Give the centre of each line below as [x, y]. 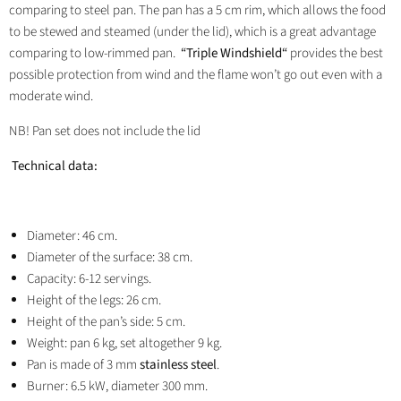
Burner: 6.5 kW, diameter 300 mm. [117, 387]
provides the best [337, 54]
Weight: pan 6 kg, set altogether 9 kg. [124, 344]
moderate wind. [51, 97]
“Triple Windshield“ [234, 54]
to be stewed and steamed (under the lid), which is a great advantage [192, 32]
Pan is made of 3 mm [82, 365]
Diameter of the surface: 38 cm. [110, 258]
